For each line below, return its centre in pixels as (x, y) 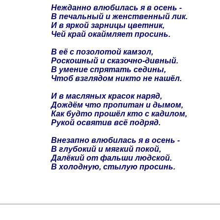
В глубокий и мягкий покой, (106, 149)
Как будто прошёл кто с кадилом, (119, 113)
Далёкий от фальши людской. (111, 158)
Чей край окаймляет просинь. (111, 34)
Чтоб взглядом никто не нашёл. (116, 78)
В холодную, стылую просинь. (113, 166)
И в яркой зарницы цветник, (108, 25)
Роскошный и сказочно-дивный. (115, 60)
